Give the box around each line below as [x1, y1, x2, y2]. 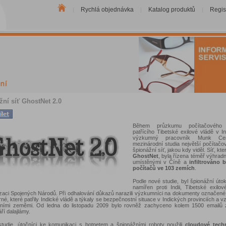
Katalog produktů [148, 6, 195, 13]
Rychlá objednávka [80, 6, 134, 13]
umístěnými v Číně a [132, 158, 189, 165]
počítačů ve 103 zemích [132, 164, 195, 171]
